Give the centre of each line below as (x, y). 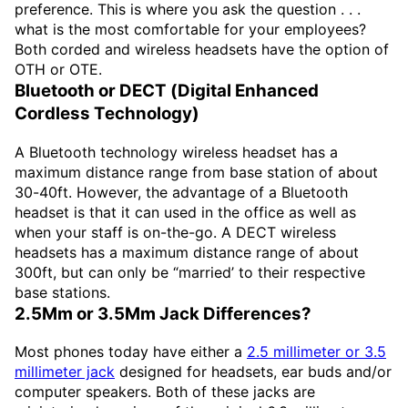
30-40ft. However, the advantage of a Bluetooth (181, 192)
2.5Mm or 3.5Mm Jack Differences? (163, 313)
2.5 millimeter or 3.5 (316, 352)
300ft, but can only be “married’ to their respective (190, 272)
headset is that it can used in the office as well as (185, 212)
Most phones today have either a (131, 352)
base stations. (62, 292)
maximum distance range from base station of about (196, 172)
